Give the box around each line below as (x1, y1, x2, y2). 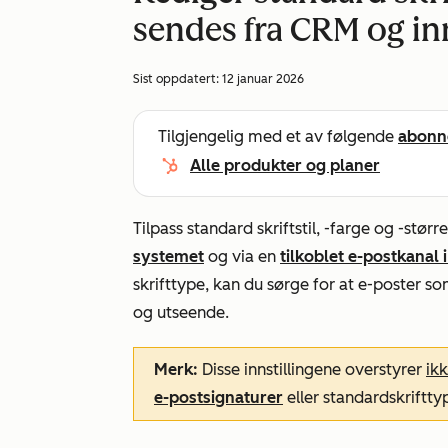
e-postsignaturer (154, 388, 283, 407)
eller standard (283, 388, 389, 407)
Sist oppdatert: (133, 72, 222, 86)
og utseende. (133, 303, 229, 322)
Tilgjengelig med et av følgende (158, 127, 398, 146)
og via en (204, 247, 280, 266)
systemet (133, 247, 204, 266)
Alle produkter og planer (190, 156, 380, 175)
